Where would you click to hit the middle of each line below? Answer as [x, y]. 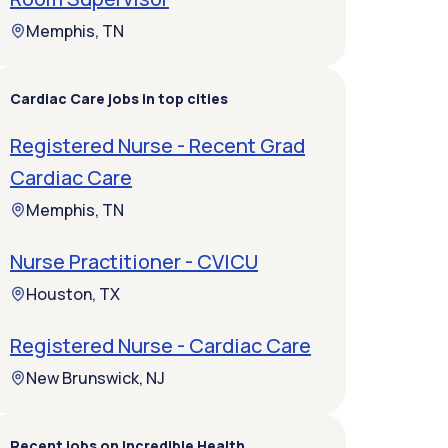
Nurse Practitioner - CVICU [134, 261]
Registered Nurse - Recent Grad [157, 145]
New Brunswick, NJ [95, 378]
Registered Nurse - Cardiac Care [160, 345]
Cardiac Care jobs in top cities [119, 98]
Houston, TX [73, 294]
